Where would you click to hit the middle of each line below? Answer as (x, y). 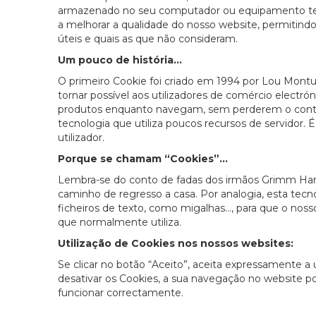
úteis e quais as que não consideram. (148, 39)
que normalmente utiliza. (120, 223)
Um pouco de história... (120, 60)
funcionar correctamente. (121, 293)
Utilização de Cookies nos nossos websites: (176, 244)
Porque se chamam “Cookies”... (143, 159)
